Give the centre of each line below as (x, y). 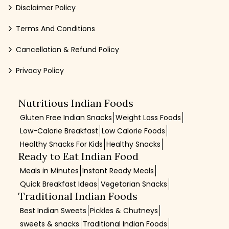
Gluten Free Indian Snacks (66, 118)
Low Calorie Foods (133, 131)
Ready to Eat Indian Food (78, 156)
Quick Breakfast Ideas (58, 184)
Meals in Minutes (49, 171)
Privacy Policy (40, 71)
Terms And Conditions (55, 29)
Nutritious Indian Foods (76, 103)
